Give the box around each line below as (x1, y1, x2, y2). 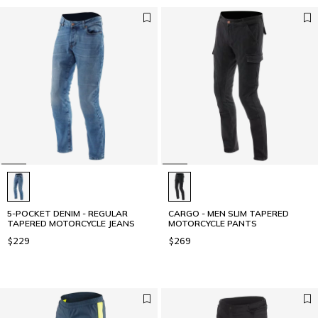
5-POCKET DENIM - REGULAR (7, 207, 128, 219)
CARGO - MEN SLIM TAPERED (168, 207, 289, 219)
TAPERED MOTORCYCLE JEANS (7, 217, 135, 229)
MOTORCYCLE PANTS (168, 217, 257, 229)
